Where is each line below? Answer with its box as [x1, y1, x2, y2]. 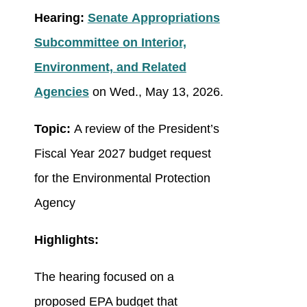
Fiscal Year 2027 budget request [34, 147, 211, 161]
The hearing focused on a [34, 270, 174, 284]
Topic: [34, 122, 71, 136]
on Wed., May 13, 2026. [88, 85, 223, 99]
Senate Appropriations [87, 11, 220, 25]
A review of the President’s [70, 122, 219, 136]
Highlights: [34, 233, 99, 247]
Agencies [34, 85, 89, 99]
